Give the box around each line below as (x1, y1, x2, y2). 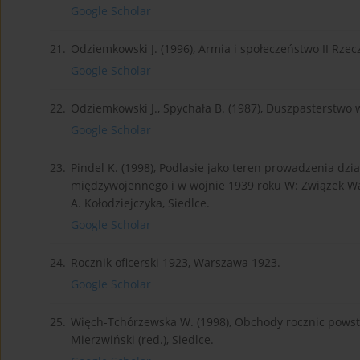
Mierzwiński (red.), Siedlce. (71, 332, 214, 348)
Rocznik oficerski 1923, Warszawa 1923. (71, 255, 280, 271)
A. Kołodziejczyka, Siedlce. (71, 195, 210, 211)
